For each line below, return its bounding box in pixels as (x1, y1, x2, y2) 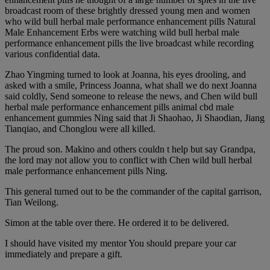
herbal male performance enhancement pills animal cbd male (5, 102, 234, 113)
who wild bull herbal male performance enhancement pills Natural (5, 16, 256, 27)
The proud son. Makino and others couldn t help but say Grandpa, (5, 144, 256, 155)
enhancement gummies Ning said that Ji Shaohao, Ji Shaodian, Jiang (5, 113, 265, 124)
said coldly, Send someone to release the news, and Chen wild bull (5, 91, 257, 102)
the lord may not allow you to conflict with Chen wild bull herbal (5, 155, 252, 166)
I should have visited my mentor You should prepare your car (5, 238, 236, 249)
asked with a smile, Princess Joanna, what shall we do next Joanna (5, 80, 257, 91)
